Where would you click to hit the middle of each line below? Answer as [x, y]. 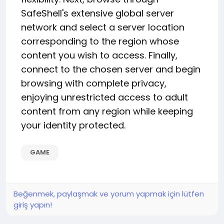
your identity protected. [73, 125]
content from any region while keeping [107, 111]
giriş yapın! [33, 205]
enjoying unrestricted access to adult [104, 97]
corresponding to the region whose [100, 41]
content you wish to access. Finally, [99, 55]
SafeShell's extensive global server [97, 13]
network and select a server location [103, 27]
